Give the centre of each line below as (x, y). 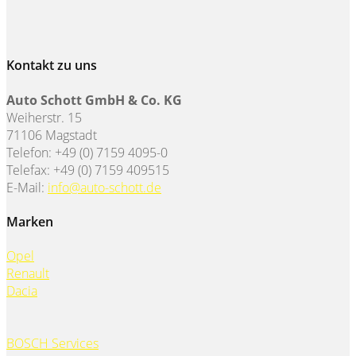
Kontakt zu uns (52, 66)
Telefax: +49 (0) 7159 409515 (88, 170)
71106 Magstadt (52, 135)
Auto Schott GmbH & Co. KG (94, 100)
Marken (30, 221)
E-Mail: (27, 187)
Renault (28, 274)
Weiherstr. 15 (44, 117)
